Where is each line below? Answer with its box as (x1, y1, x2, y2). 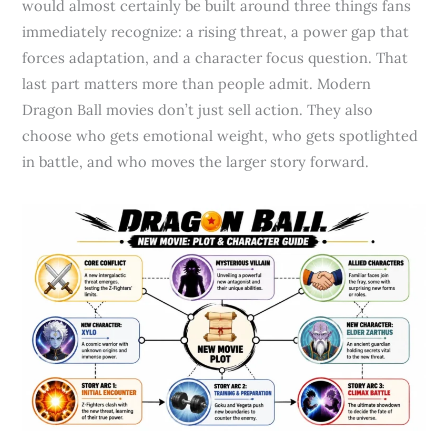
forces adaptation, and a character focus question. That (22, 48, 409, 68)
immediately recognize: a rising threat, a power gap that (22, 22, 410, 42)
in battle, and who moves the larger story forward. (22, 152, 370, 172)
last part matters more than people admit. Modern (22, 74, 372, 94)
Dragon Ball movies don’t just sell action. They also (22, 100, 374, 120)
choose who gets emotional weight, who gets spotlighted (22, 126, 419, 146)
